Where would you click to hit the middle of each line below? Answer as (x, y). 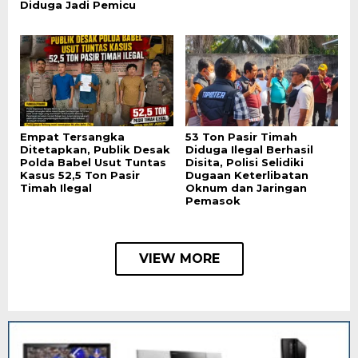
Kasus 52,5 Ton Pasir (80, 175)
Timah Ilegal (56, 187)
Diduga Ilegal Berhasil (249, 149)
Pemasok (213, 200)
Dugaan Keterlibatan (247, 175)
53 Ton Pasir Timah (241, 136)
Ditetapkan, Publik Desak (95, 149)
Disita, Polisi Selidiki (244, 162)
